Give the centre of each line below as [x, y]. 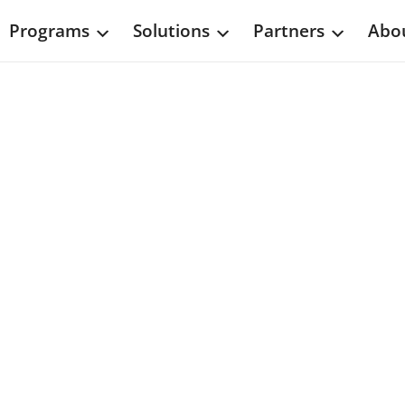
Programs [50, 31]
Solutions [171, 31]
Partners [288, 31]
